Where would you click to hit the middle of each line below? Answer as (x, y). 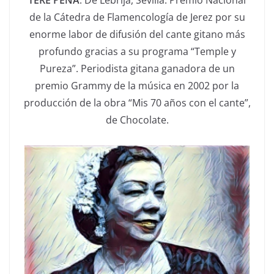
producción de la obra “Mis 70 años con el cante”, (137, 103)
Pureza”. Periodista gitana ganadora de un (137, 69)
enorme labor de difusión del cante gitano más (137, 35)
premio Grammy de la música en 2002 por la (137, 86)
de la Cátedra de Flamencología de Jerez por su (137, 17)
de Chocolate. (137, 120)
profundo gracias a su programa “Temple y (137, 52)
